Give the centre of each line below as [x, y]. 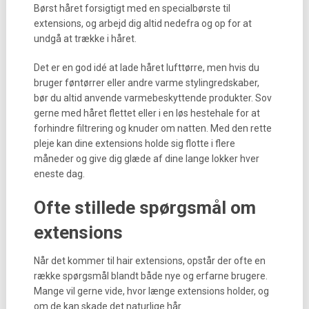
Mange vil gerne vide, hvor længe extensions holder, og [151, 291]
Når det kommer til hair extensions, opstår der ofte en [149, 261]
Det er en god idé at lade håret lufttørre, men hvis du [146, 68]
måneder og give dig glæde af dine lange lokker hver [146, 159]
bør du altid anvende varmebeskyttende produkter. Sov [152, 98]
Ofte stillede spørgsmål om [144, 208]
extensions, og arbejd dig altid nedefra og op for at [142, 23]
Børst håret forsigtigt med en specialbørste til [132, 8]
